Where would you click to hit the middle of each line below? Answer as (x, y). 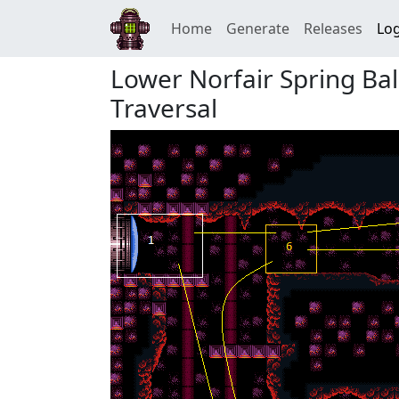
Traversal (164, 108)
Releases (333, 28)
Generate (258, 28)
